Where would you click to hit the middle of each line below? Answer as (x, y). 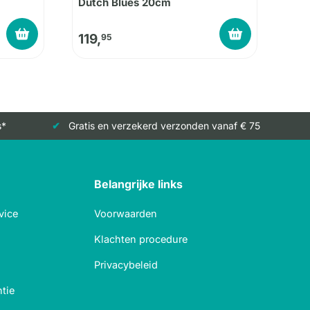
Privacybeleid (126, 264)
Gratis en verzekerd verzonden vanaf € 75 (164, 125)
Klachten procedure (141, 239)
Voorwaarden (126, 213)
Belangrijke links (138, 184)
